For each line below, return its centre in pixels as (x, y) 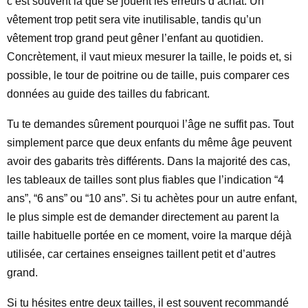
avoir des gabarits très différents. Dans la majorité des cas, (148, 161)
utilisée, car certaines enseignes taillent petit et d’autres (141, 254)
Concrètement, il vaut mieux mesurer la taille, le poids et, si (150, 57)
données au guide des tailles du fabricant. (108, 94)
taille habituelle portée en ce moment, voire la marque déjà (149, 235)
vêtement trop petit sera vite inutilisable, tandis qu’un (134, 20)
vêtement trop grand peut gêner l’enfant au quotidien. (135, 38)
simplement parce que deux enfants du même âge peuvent (149, 143)
